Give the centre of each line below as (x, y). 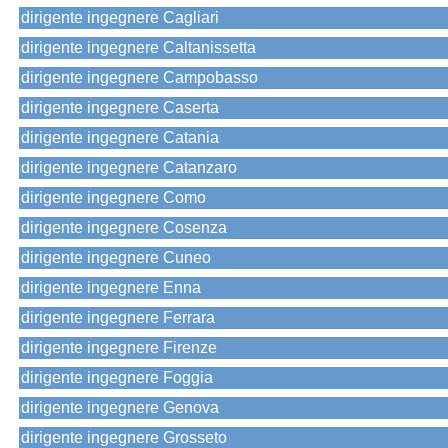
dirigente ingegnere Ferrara (118, 318)
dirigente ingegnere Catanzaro (129, 168)
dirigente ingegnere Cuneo (116, 258)
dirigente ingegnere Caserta (120, 108)
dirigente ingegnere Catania (120, 138)
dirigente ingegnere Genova (120, 408)
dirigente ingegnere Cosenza (124, 228)
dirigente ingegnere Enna (111, 288)
